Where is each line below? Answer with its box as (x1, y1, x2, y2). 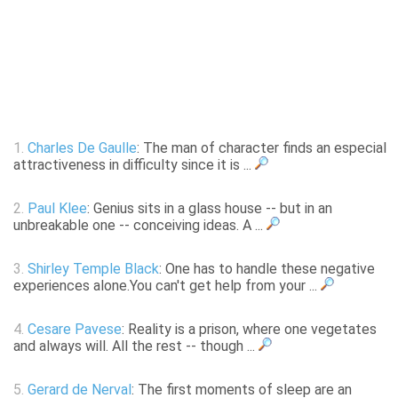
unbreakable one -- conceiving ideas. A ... (13, 217, 267, 235)
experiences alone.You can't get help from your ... (13, 277, 321, 295)
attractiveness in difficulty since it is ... (13, 156, 255, 174)
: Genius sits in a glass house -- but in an (87, 200, 332, 218)
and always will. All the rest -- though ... (13, 338, 259, 355)
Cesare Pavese (28, 321, 122, 338)
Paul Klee (28, 200, 87, 218)
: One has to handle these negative (159, 260, 375, 278)
